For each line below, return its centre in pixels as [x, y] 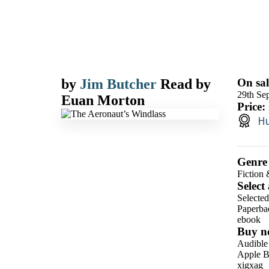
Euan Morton [103, 100]
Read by [186, 84]
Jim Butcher [118, 84]
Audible [252, 243]
